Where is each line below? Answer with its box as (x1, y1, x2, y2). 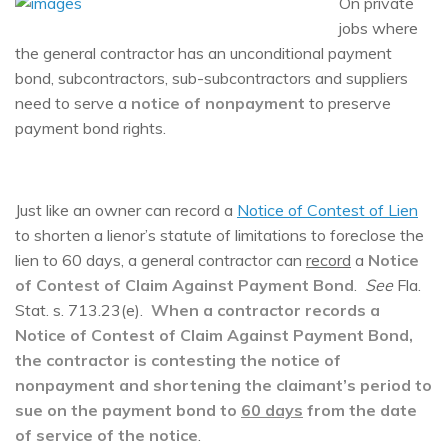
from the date (303, 399, 417, 420)
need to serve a (15, 92, 131, 113)
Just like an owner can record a (15, 199, 237, 220)
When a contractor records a (151, 299, 380, 320)
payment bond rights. (15, 117, 166, 138)
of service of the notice (15, 424, 198, 445)
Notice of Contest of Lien (237, 199, 418, 220)
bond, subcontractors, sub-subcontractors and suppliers (15, 67, 408, 88)
